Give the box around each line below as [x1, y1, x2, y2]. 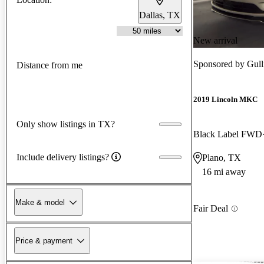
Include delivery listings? [16, 151, 109, 162]
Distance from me [16, 60, 82, 71]
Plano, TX [202, 153, 241, 163]
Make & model [15, 197, 65, 207]
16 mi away [202, 167, 246, 177]
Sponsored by [193, 58, 247, 69]
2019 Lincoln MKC [193, 95, 258, 104]
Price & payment [15, 236, 72, 245]
